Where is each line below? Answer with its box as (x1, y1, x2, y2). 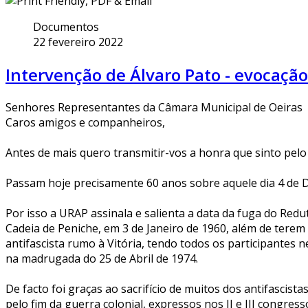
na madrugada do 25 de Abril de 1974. (5, 251, 198, 267)
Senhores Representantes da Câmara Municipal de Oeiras (5, 100, 302, 115)
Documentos (33, 19, 99, 35)
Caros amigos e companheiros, (5, 115, 165, 131)
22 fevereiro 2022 (33, 34, 123, 50)
